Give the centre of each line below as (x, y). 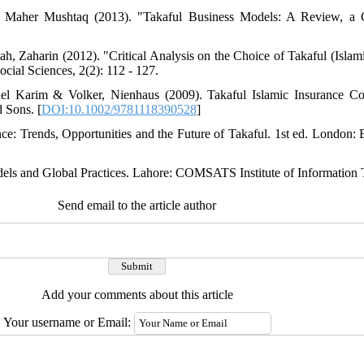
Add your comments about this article (137, 295)
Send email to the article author (137, 205)
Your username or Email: (68, 322)
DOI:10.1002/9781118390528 (119, 109)
